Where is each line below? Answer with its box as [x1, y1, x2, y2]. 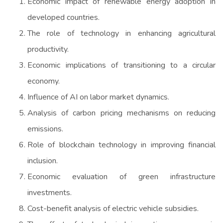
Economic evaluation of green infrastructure [27, 171, 216, 182]
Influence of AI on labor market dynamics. [27, 91, 169, 103]
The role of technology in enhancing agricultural [27, 27, 216, 39]
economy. [27, 75, 60, 87]
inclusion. [27, 155, 58, 166]
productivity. [27, 43, 69, 55]
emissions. [27, 123, 63, 134]
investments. [27, 187, 72, 198]
